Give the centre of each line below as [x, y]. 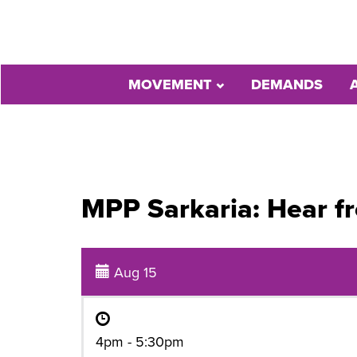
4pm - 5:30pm [140, 342]
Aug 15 [133, 273]
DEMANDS [287, 84]
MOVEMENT [172, 84]
